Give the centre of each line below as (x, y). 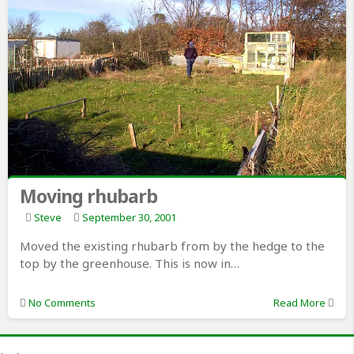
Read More (299, 303)
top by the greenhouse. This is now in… (129, 264)
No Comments (62, 303)
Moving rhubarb (88, 196)
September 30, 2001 (129, 218)
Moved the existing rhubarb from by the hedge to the (172, 246)
